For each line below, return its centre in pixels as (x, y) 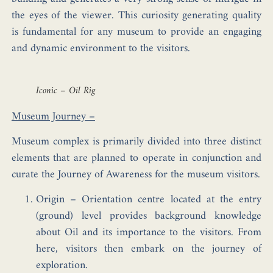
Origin (53, 200)
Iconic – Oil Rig (65, 90)
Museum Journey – (53, 116)
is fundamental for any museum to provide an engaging (136, 32)
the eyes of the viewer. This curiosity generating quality (136, 15)
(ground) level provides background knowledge (149, 216)
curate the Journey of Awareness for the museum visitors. (136, 175)
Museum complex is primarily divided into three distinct (136, 142)
